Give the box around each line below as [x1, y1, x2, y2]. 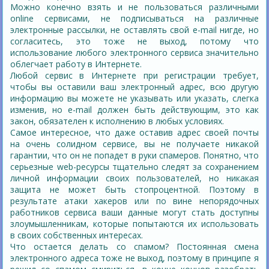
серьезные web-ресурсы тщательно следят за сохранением [10, 161, 259, 173]
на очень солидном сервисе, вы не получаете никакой [10, 138, 259, 150]
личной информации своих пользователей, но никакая [10, 172, 259, 184]
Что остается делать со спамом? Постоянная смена [10, 241, 259, 253]
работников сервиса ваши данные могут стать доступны [10, 207, 259, 219]
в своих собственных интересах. [10, 229, 144, 241]
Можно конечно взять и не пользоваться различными [10, 1, 259, 13]
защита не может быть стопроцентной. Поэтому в [10, 184, 259, 196]
